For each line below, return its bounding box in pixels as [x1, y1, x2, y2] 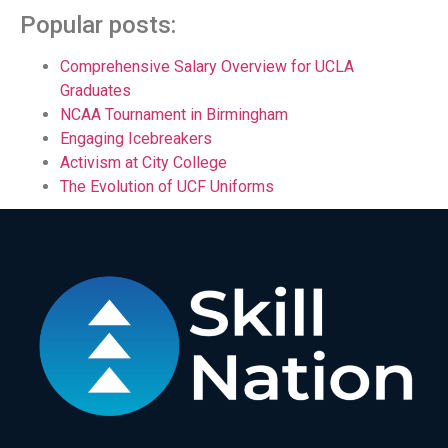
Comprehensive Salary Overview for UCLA [60, 57, 354, 77]
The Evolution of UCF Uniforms [60, 177, 274, 197]
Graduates [60, 81, 131, 101]
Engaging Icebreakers [60, 129, 212, 149]
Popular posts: [20, 11, 176, 40]
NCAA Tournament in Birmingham [60, 105, 288, 125]
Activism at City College [60, 153, 227, 173]
